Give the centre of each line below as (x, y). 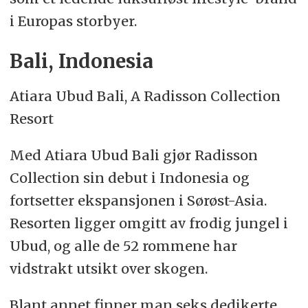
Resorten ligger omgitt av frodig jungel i (148, 223)
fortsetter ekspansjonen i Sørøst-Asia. (138, 200)
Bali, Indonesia (81, 61)
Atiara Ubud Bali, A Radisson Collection (145, 96)
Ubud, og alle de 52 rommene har (123, 245)
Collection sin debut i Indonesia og (129, 177)
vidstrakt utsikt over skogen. (108, 268)
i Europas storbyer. (73, 21)
